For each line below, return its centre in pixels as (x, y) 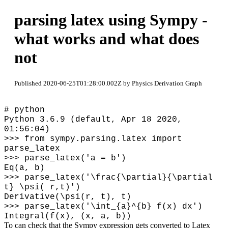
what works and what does (107, 39)
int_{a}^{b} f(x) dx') (149, 206)
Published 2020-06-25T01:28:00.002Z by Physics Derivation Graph (108, 83)
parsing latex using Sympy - (111, 20)
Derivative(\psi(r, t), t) (68, 197)
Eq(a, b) (24, 168)
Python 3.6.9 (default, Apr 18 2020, (93, 119)
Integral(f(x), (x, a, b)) (68, 216)
